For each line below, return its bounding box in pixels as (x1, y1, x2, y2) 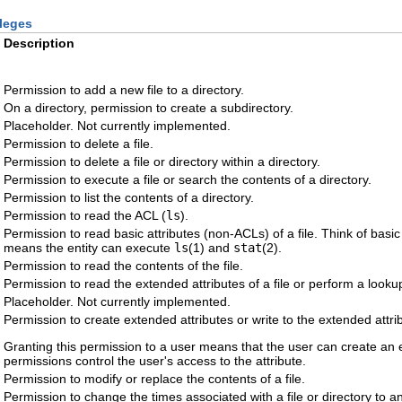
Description (4, 36, 74, 51)
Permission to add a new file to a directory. (4, 83, 244, 98)
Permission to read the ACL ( (4, 208, 166, 223)
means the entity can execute (4, 240, 174, 256)
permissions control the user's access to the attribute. (4, 354, 306, 369)
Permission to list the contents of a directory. (4, 190, 254, 205)
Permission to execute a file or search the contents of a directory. (4, 172, 371, 188)
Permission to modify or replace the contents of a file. (4, 371, 305, 387)
